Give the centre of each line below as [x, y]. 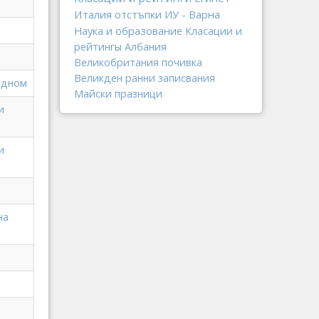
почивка [182, 62]
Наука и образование [128, 31]
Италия [93, 14]
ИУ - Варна [192, 14]
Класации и [214, 31]
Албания [146, 47]
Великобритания [116, 62]
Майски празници [118, 94]
